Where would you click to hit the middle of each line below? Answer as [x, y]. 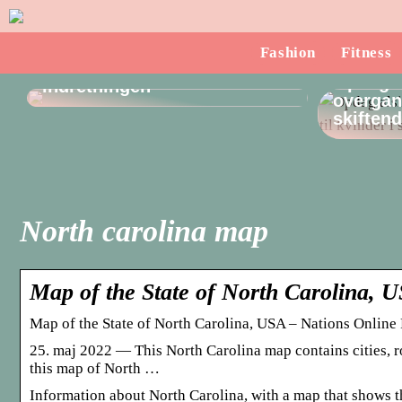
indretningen [96, 86]
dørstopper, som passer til [155, 68]
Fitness [367, 52]
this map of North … [95, 368]
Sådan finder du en [123, 50]
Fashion [288, 52]
